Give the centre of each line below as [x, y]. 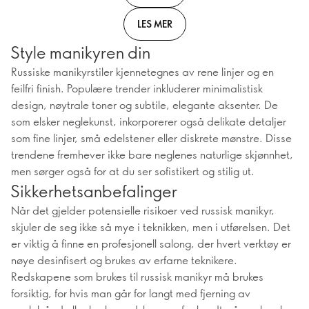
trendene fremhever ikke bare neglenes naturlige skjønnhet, [152, 154]
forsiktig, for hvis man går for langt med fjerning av [131, 293]
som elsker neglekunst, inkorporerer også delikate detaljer [149, 121]
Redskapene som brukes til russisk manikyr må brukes [137, 276]
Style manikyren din [80, 52]
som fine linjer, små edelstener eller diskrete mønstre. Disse [151, 138]
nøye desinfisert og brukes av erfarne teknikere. [124, 260]
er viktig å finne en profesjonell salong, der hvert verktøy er [151, 243]
